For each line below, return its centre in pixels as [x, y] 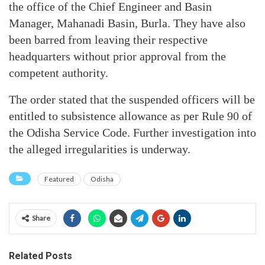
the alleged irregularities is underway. [100, 149]
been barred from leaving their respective [108, 39]
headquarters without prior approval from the [117, 56]
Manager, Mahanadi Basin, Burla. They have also [127, 23]
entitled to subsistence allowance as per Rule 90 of [130, 116]
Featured [59, 179]
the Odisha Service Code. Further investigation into [132, 132]
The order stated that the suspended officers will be [132, 99]
